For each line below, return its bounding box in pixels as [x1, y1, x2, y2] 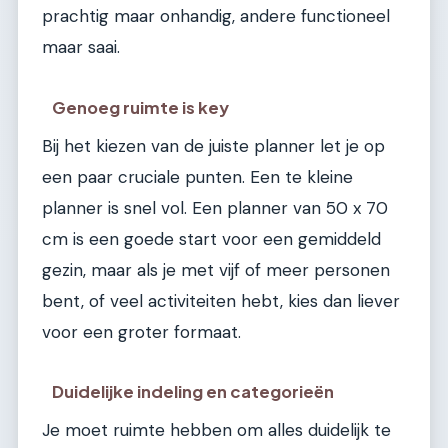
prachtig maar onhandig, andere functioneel [42, 5, 390, 28]
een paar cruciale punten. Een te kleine [42, 165, 353, 188]
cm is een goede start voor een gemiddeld [42, 227, 381, 250]
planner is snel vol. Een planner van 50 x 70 [42, 196, 388, 219]
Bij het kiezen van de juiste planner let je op [42, 134, 385, 157]
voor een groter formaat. [42, 320, 241, 343]
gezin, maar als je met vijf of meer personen [42, 258, 390, 281]
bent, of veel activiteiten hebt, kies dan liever [42, 289, 400, 312]
